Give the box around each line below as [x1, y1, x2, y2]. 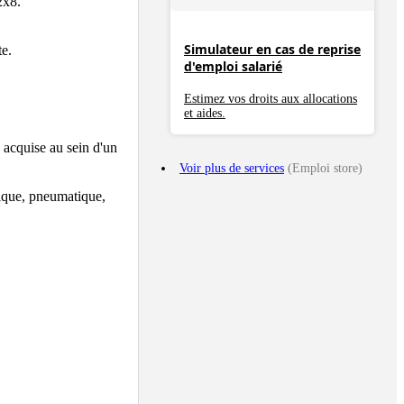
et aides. [184, 106, 225, 120]
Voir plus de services [179, 161, 284, 175]
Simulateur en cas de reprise [184, 41, 361, 59]
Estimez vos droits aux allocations [184, 91, 357, 106]
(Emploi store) [284, 161, 363, 175]
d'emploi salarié [184, 58, 282, 76]
